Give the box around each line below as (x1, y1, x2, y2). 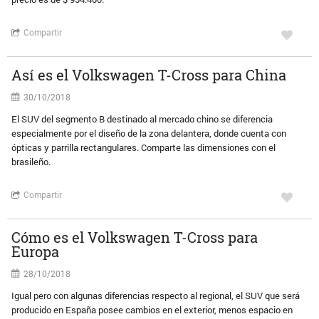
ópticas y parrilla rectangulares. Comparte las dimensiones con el (11, 141, 276, 154)
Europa (11, 242, 60, 261)
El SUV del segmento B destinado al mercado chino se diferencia (11, 113, 273, 125)
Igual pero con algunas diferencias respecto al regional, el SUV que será (11, 289, 300, 302)
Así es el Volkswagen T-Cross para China (11, 66, 287, 84)
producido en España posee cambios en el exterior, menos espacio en (11, 303, 293, 316)
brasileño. (11, 155, 51, 168)
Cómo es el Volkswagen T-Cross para (11, 228, 258, 246)
